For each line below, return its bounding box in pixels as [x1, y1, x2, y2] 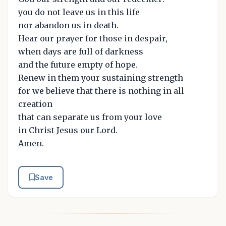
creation [18, 98, 52, 109]
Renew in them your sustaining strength [18, 72, 183, 83]
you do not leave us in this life [18, 7, 140, 17]
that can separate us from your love [18, 111, 162, 122]
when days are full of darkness [18, 46, 143, 56]
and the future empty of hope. [18, 59, 138, 70]
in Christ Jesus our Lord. [18, 125, 118, 135]
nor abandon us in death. [18, 20, 119, 30]
